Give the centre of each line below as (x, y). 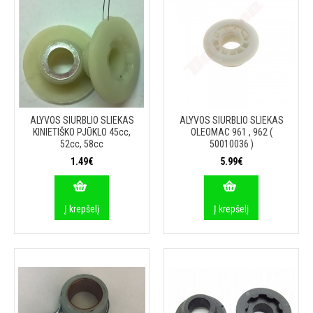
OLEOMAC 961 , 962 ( (231, 132)
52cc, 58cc (82, 144)
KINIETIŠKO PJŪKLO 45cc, (82, 132)
